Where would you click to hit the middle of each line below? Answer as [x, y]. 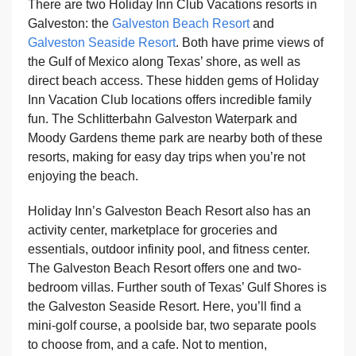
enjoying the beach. [83, 176]
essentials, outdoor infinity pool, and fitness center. [169, 249]
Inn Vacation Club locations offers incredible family [170, 100]
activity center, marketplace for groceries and [153, 230]
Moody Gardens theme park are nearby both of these [175, 138]
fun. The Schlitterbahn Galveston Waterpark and [163, 119]
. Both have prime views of [250, 43]
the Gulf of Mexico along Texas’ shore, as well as [164, 62]
